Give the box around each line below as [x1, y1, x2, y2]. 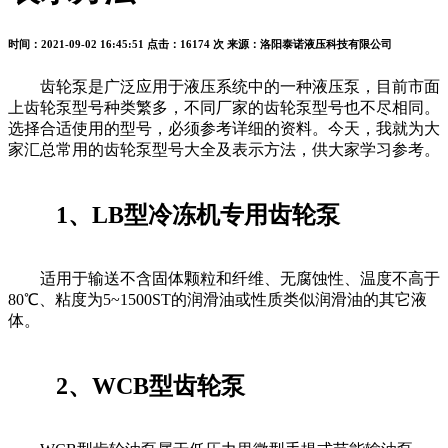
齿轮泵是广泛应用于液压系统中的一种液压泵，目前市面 [8, 78, 440, 96]
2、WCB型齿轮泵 [8, 373, 245, 400]
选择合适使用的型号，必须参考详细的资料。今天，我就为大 [8, 120, 440, 138]
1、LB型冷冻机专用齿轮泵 [8, 202, 340, 229]
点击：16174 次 [147, 38, 224, 51]
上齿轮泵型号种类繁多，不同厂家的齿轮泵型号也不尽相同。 [8, 99, 440, 117]
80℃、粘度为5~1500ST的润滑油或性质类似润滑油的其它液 [8, 291, 427, 309]
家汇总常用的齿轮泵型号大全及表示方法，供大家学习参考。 [8, 141, 440, 159]
